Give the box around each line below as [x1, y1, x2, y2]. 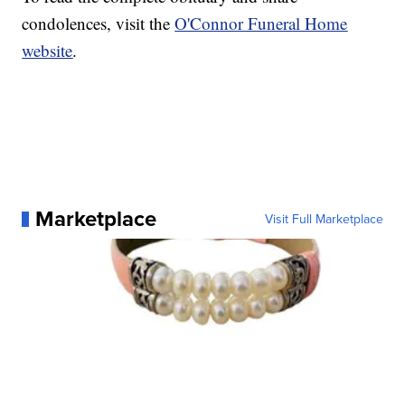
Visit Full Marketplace [264, 210, 383, 229]
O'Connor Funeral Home [174, 12, 348, 35]
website [22, 39, 73, 62]
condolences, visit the [22, 12, 175, 35]
